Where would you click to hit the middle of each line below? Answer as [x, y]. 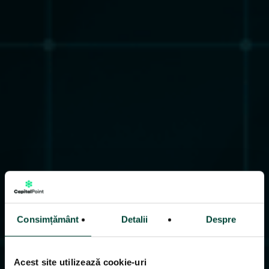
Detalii [134, 219]
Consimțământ [48, 219]
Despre [221, 219]
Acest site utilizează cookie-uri [80, 262]
